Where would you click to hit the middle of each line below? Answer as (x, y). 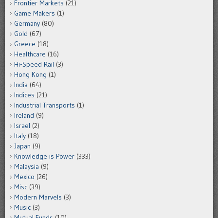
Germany (27, 23)
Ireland (24, 115)
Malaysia (27, 166)
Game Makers (35, 13)
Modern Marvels (38, 197)
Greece (25, 44)
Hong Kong (30, 74)
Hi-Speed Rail (34, 64)
